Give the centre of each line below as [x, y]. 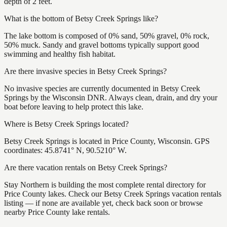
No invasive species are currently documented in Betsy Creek [102, 88]
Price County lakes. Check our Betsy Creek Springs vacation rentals [113, 194]
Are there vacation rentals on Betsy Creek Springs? [86, 167]
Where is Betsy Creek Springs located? [66, 124]
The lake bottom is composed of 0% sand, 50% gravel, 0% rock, [107, 35]
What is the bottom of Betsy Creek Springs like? [81, 18]
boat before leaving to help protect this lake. [74, 106]
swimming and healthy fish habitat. [60, 54]
